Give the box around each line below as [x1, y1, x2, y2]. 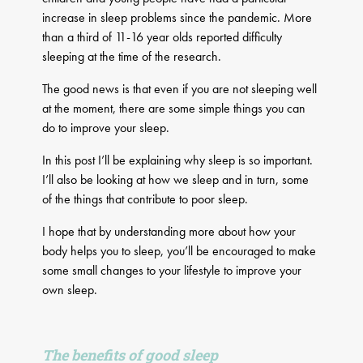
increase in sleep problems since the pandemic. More [42, 9, 313, 27]
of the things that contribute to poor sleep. [42, 190, 249, 208]
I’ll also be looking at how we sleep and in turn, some [42, 171, 310, 189]
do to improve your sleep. [42, 119, 170, 137]
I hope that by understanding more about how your [42, 223, 297, 241]
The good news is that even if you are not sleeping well [42, 80, 318, 98]
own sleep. [42, 281, 98, 299]
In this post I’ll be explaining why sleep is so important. [42, 152, 314, 169]
